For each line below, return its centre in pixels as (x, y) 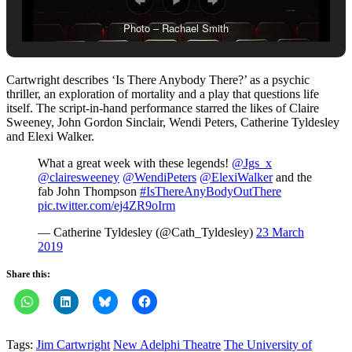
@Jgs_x (252, 163)
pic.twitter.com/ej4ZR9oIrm (106, 206)
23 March (280, 233)
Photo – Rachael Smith (176, 28)
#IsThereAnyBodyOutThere (211, 192)
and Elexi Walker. (50, 137)
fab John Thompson (89, 192)
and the (292, 178)
